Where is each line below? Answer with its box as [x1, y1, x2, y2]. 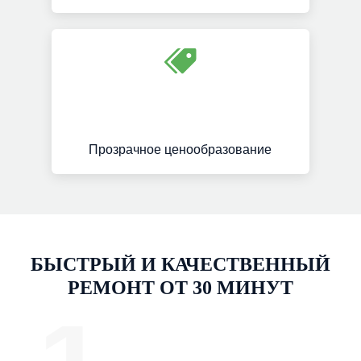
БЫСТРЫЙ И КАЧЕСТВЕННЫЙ [31, 254, 330, 275]
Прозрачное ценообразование [89, 143, 272, 156]
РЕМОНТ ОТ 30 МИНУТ [68, 277, 293, 298]
